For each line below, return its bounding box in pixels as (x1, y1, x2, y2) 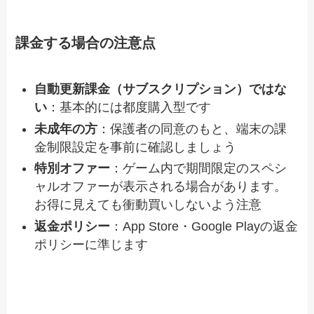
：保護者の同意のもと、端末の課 (97, 121, 287, 136)
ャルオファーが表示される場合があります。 (34, 179, 287, 194)
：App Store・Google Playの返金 (110, 219, 299, 233)
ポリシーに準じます (34, 237, 149, 252)
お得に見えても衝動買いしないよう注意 (34, 198, 262, 212)
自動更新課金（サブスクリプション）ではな (34, 82, 287, 97)
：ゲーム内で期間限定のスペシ (110, 161, 287, 176)
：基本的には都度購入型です (47, 100, 212, 115)
